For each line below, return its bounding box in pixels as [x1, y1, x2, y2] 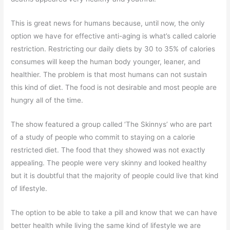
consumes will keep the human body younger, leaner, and [11, 57, 201, 66]
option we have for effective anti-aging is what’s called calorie [11, 31, 217, 40]
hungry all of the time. [11, 95, 84, 104]
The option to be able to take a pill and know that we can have [11, 208, 218, 217]
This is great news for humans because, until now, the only [11, 18, 205, 27]
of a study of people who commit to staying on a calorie [11, 132, 196, 141]
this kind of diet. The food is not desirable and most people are [11, 83, 217, 91]
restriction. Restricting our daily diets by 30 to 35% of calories [11, 44, 216, 53]
